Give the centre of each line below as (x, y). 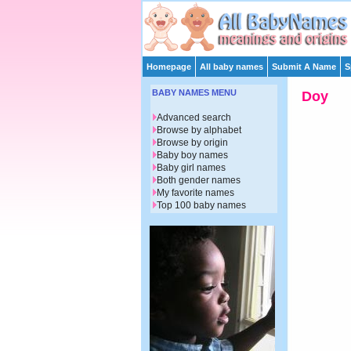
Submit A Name (304, 67)
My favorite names (195, 193)
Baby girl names (191, 168)
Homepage (169, 67)
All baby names (232, 67)
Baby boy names (192, 156)
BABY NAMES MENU (194, 93)
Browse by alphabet (199, 130)
